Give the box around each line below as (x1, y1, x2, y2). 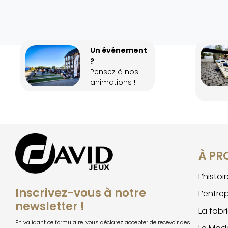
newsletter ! (15, 198, 84, 215)
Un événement (90, 45, 147, 55)
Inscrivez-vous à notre (15, 185, 146, 202)
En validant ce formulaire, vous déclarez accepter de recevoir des (15, 218, 190, 227)
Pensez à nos (90, 67, 138, 77)
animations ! (90, 77, 135, 88)
